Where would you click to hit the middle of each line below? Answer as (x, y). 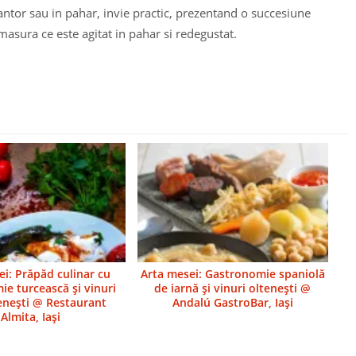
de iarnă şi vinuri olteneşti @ (233, 288)
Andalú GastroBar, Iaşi (232, 302)
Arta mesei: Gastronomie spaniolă (232, 274)
